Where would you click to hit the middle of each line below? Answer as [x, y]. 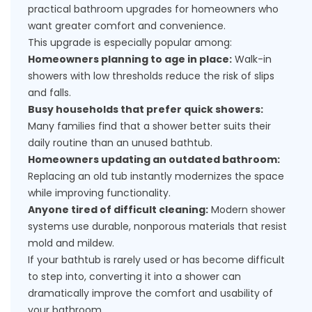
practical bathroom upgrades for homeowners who [153, 9]
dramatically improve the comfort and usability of [150, 293]
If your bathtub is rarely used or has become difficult [156, 260]
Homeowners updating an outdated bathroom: [154, 159]
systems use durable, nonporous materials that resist [157, 226]
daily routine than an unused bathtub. [120, 143]
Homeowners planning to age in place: [130, 59]
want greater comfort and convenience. [127, 26]
